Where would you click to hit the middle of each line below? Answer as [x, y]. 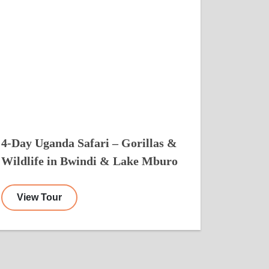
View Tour [39, 197]
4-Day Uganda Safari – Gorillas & [89, 143]
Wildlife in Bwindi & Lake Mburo [89, 161]
